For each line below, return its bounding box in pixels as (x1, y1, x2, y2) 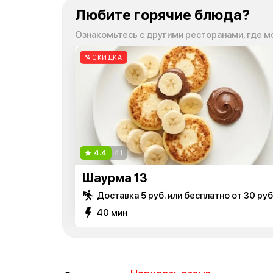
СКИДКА (92, 53, 122, 62)
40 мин (97, 207, 127, 218)
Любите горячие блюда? (75, 6, 250, 24)
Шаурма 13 (82, 170, 147, 185)
